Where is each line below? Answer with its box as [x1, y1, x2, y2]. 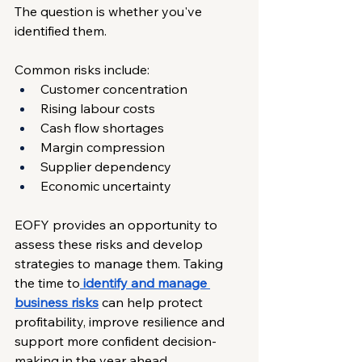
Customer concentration [40, 80, 187, 97]
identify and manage [83, 274, 210, 291]
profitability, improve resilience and [15, 313, 228, 330]
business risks [15, 293, 99, 310]
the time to [15, 274, 80, 291]
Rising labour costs [40, 99, 155, 116]
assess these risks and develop [15, 235, 206, 252]
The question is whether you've [15, 2, 205, 19]
